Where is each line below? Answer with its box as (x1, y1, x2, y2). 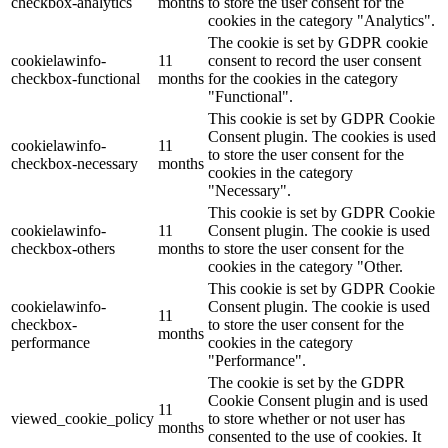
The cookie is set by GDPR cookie (208, 34, 428, 52)
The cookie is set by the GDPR (208, 374, 405, 392)
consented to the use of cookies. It (208, 428, 421, 446)
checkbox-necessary (11, 155, 138, 173)
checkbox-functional (11, 70, 140, 88)
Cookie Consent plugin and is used (208, 392, 428, 410)
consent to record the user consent (208, 52, 421, 70)
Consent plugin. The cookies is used (208, 128, 436, 146)
